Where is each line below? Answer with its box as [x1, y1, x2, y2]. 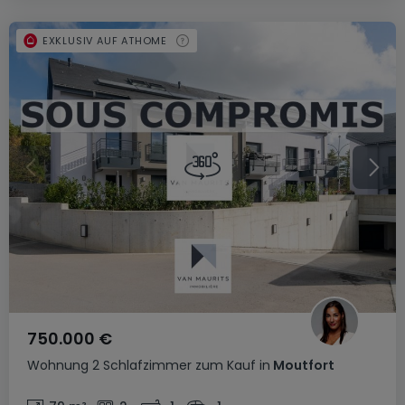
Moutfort [270, 356, 334, 374]
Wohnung [27, 356, 89, 374]
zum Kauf [195, 356, 256, 374]
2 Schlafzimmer [92, 356, 192, 374]
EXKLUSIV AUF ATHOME [42, 33, 168, 48]
